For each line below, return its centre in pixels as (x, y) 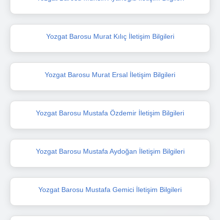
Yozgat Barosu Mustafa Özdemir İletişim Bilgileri (110, 113)
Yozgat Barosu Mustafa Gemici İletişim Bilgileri (110, 189)
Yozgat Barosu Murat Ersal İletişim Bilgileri (110, 74)
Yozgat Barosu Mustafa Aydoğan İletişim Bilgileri (110, 151)
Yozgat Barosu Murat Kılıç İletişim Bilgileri (110, 36)
